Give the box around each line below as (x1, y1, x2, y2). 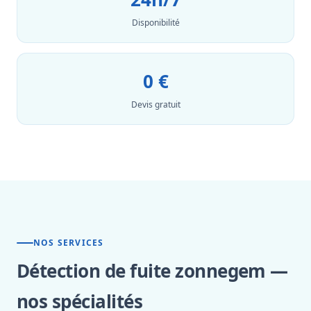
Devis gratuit (131, 99, 180, 110)
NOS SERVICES (33, 237, 104, 249)
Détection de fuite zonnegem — (17, 258, 288, 283)
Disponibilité (131, 17, 180, 28)
